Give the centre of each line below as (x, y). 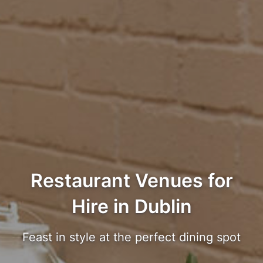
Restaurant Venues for (131, 181)
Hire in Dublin (131, 207)
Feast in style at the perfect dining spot (131, 237)
